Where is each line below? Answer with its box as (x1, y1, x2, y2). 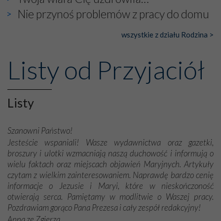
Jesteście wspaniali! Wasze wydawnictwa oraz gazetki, (7, 137, 214, 148)
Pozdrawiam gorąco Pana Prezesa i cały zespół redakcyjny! (7, 202, 201, 213)
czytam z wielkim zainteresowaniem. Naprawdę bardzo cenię (7, 170, 214, 181)
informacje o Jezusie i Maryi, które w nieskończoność (7, 181, 214, 191)
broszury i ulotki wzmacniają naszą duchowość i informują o (7, 148, 214, 159)
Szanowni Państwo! (7, 125, 73, 136)
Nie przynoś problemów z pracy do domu (17, 7, 209, 21)
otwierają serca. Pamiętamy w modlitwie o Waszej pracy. (7, 191, 214, 202)
